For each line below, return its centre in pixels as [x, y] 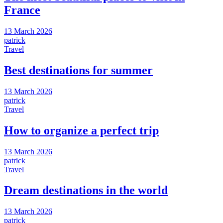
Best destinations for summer [78, 70]
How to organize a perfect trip [81, 130]
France [22, 10]
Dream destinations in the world [86, 190]
